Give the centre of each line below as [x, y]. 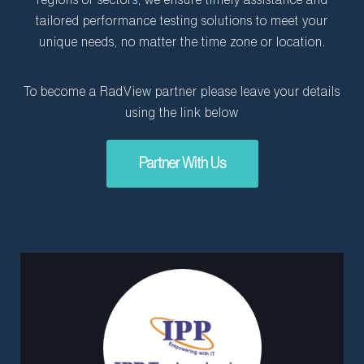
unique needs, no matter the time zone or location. [182, 42]
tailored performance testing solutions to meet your [182, 21]
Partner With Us [182, 163]
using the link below [182, 113]
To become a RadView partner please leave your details [182, 92]
